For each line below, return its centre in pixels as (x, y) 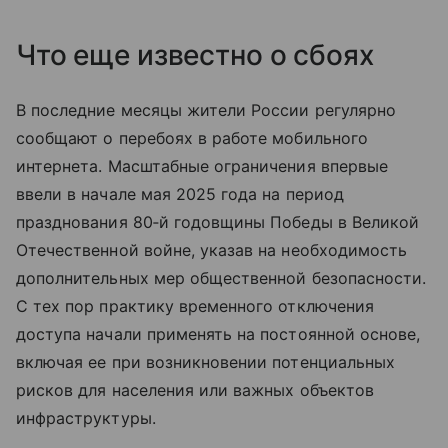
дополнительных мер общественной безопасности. (221, 277)
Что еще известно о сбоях (195, 54)
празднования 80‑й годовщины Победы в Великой (218, 221)
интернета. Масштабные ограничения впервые (202, 165)
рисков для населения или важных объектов (195, 389)
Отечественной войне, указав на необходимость (212, 249)
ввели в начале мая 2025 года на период (180, 193)
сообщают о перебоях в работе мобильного (192, 137)
